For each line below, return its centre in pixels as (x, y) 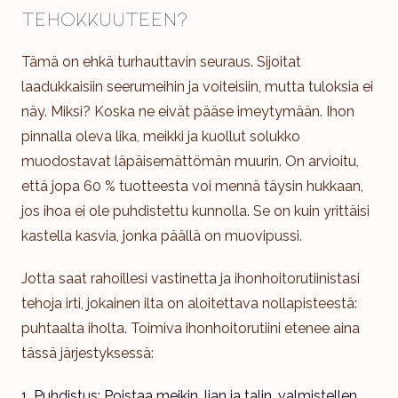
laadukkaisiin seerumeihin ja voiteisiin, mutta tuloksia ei (197, 86)
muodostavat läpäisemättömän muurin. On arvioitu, (190, 161)
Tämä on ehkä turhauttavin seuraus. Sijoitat (161, 61)
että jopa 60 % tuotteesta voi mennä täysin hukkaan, (192, 186)
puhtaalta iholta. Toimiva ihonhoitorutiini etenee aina (191, 328)
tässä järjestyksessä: (88, 353)
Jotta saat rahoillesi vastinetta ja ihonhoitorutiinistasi (191, 278)
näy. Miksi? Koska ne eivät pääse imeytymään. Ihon (188, 111)
